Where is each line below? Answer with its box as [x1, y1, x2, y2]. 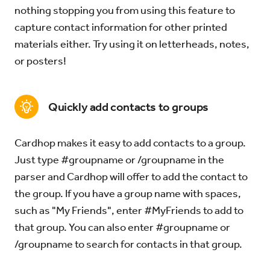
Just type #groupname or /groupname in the [14, 153, 224, 166]
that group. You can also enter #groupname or [14, 221, 230, 234]
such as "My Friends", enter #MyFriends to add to [14, 204, 243, 217]
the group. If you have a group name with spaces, [14, 187, 241, 200]
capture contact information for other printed [14, 20, 227, 34]
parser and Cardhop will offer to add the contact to [14, 170, 248, 183]
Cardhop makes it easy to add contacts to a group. [14, 136, 246, 149]
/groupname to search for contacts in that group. [14, 237, 242, 251]
